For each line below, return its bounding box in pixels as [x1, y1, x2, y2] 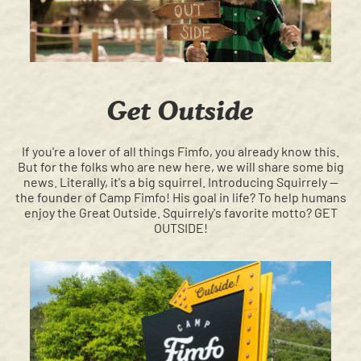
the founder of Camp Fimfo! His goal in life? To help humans [15, 189, 346, 205]
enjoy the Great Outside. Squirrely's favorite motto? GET [23, 205, 338, 221]
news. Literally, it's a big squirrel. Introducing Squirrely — [23, 174, 338, 190]
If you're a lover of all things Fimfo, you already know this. [22, 143, 339, 160]
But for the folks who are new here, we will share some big [17, 159, 344, 175]
